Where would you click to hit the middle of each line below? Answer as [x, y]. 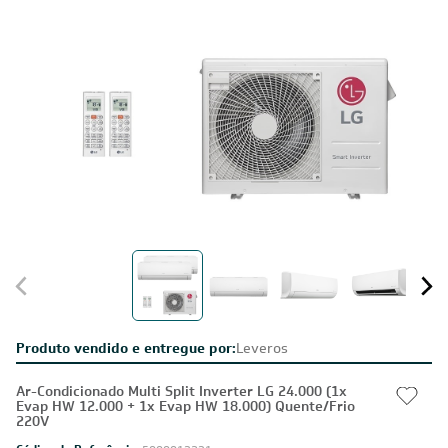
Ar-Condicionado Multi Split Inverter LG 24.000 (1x [181, 391]
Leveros [262, 348]
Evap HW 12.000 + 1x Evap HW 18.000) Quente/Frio [185, 406]
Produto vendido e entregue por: [126, 348]
